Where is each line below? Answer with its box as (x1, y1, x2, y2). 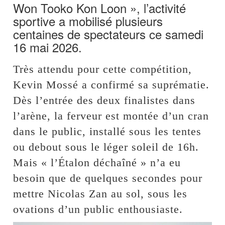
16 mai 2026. (13, 38, 82, 56)
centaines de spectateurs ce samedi (13, 25, 204, 43)
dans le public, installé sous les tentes (13, 125, 202, 138)
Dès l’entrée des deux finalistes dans (13, 93, 196, 106)
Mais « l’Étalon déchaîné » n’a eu (13, 156, 181, 169)
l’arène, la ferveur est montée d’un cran (13, 109, 209, 122)
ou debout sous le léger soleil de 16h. (13, 140, 199, 153)
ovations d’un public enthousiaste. (13, 202, 183, 215)
